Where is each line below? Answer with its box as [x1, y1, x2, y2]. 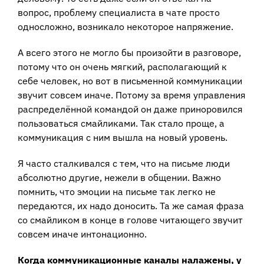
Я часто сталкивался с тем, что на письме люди [18, 157, 230, 169]
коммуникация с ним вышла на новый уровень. [18, 131, 227, 143]
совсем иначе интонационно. [18, 227, 147, 240]
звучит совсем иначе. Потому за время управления [18, 88, 246, 101]
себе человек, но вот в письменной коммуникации [18, 74, 242, 87]
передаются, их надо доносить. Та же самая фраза [18, 199, 244, 212]
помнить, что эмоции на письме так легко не [18, 185, 216, 197]
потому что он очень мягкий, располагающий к [18, 60, 227, 72]
